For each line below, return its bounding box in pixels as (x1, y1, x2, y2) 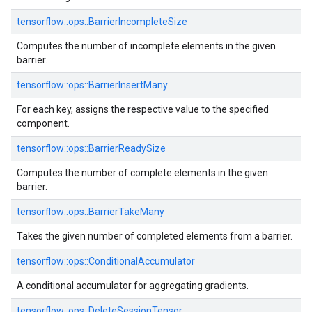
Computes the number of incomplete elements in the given (17, 40, 276, 52)
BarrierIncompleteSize (88, 16, 187, 27)
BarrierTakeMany (88, 206, 164, 217)
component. (17, 118, 70, 129)
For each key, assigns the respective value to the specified (17, 104, 269, 115)
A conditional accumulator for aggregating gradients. (17, 280, 249, 291)
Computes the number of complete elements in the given (17, 167, 268, 178)
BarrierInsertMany (88, 79, 168, 91)
